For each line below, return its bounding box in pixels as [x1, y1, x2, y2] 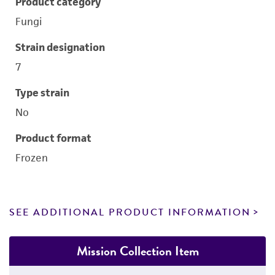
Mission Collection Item [76, 241, 199, 260]
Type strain [15, 86, 69, 99]
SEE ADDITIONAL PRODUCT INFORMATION [9, 205, 250, 220]
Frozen [15, 151, 48, 165]
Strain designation [15, 41, 105, 54]
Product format [15, 131, 91, 145]
